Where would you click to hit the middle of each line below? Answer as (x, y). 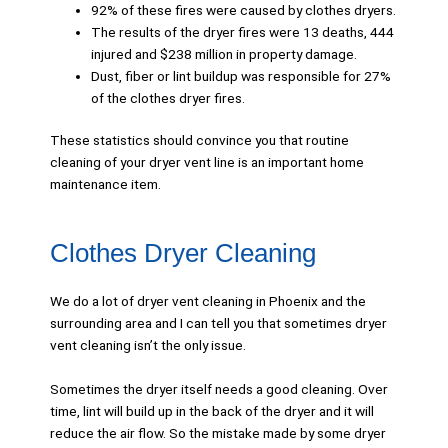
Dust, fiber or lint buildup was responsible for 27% (241, 75)
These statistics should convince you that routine (199, 140)
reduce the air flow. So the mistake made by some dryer (218, 433)
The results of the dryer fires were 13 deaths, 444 (243, 31)
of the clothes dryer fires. (168, 97)
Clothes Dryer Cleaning (183, 253)
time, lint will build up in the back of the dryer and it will (212, 411)
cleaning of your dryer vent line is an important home (207, 162)
